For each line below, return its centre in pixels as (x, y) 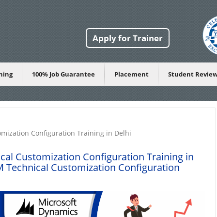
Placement (132, 74)
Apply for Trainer (128, 38)
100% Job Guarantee (63, 74)
